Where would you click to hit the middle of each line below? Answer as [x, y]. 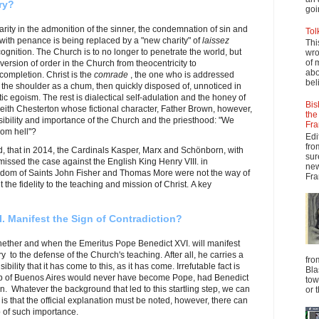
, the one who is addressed [181, 74]
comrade [111, 74]
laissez [216, 40]
